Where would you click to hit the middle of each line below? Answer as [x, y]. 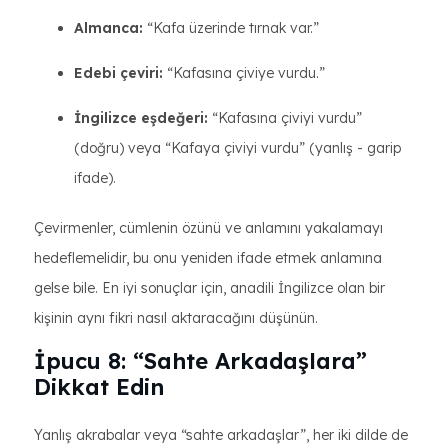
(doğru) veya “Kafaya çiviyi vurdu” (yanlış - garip [237, 148]
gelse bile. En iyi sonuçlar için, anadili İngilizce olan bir [209, 288]
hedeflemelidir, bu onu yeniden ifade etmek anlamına [208, 258]
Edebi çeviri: [118, 73]
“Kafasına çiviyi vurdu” [285, 118]
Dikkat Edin [99, 387]
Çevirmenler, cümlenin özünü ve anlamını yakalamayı [208, 228]
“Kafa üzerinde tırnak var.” [231, 28]
